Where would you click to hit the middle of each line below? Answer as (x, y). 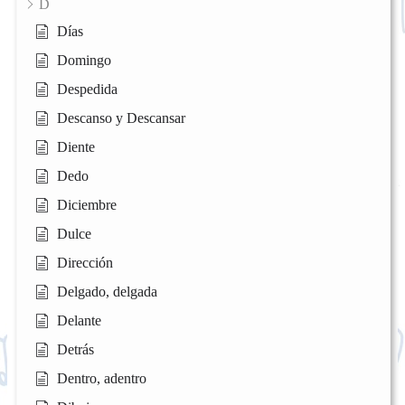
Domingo (84, 61)
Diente (76, 147)
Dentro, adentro (102, 379)
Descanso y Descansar (121, 118)
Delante (79, 321)
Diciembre (87, 205)
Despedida (87, 89)
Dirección (85, 263)
